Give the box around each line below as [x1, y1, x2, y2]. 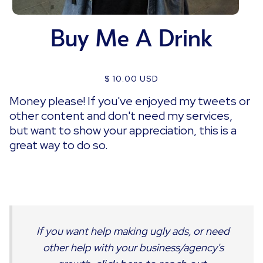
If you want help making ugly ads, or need [36, 224, 230, 238]
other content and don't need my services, [9, 108, 233, 124]
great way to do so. [9, 137, 109, 153]
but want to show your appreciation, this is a [9, 123, 237, 139]
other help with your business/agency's [42, 241, 224, 255]
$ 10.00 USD [104, 73, 159, 85]
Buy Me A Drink [50, 28, 213, 52]
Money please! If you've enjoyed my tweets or [9, 93, 251, 109]
